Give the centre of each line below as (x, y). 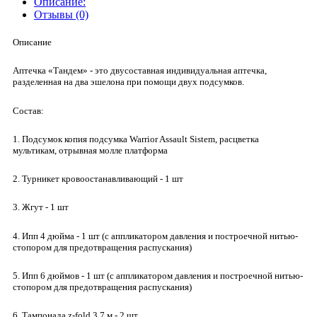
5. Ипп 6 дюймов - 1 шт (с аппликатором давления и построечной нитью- (158, 276)
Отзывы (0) (61, 14)
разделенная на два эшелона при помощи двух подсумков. (128, 82)
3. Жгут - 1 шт (41, 207)
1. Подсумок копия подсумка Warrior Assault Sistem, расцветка (136, 139)
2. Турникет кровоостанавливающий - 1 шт (98, 179)
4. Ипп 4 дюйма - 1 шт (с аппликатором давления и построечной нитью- (155, 236)
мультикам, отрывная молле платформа (90, 150)
